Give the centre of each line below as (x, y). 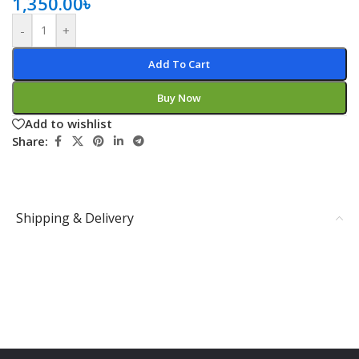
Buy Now (179, 97)
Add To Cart (179, 64)
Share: (30, 141)
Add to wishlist (69, 124)
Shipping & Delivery (75, 218)
